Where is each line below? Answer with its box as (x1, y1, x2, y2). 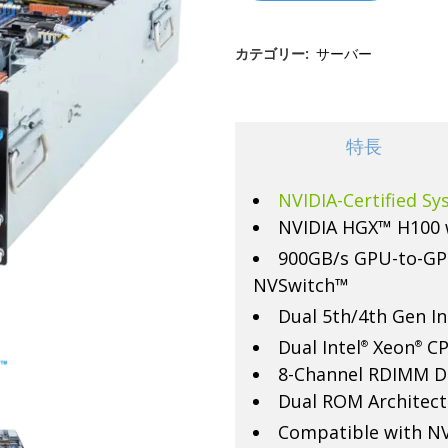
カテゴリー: (234, 44, 313, 63)
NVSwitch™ (252, 273, 349, 297)
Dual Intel (277, 335, 361, 359)
